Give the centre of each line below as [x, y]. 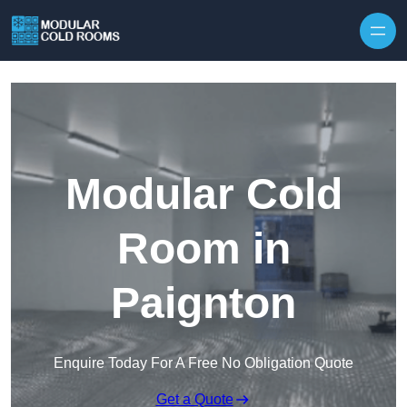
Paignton [203, 303]
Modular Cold [203, 194]
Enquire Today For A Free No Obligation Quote [203, 363]
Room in [203, 249]
